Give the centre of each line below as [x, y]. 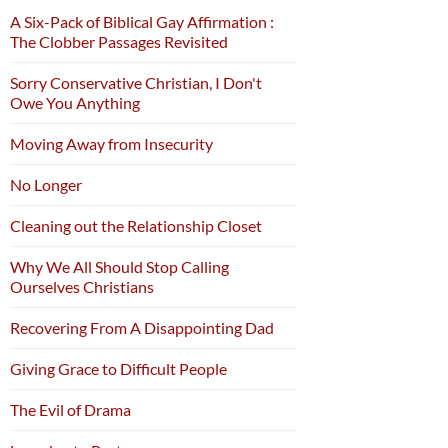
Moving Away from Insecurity [111, 144]
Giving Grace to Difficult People [118, 369]
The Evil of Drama [70, 410]
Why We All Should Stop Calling [119, 267]
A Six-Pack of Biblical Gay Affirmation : [142, 22]
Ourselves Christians [82, 287]
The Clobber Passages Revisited [119, 42]
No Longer [46, 185]
